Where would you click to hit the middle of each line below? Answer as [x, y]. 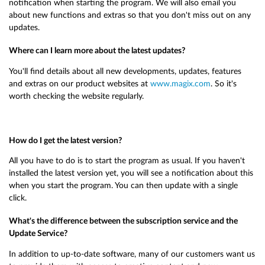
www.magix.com [180, 83]
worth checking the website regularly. [76, 96]
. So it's [224, 83]
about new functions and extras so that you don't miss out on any [130, 15]
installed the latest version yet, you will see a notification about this [131, 173]
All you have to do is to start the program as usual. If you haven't [127, 161]
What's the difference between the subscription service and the [123, 221]
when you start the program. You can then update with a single [123, 186]
